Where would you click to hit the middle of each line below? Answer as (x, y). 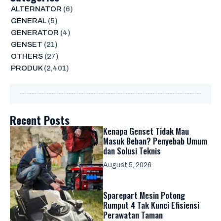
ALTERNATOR (36, 9)
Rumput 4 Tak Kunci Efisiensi (151, 205)
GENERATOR (35, 32)
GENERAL (28, 20)
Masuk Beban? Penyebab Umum (155, 141)
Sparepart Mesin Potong (144, 195)
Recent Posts (40, 120)
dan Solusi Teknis (132, 150)
